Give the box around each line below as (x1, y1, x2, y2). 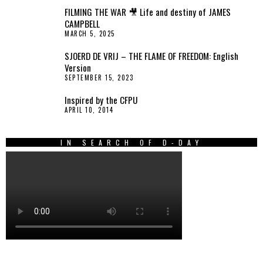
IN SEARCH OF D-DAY (60, 137, 203, 147)
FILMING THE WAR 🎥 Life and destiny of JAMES (65, 5, 231, 18)
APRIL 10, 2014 (65, 105, 113, 114)
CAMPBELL (65, 17, 100, 30)
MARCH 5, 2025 (65, 29, 115, 38)
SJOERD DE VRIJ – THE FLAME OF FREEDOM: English (65, 49, 238, 62)
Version (65, 61, 91, 74)
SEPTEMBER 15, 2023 (65, 73, 133, 82)
